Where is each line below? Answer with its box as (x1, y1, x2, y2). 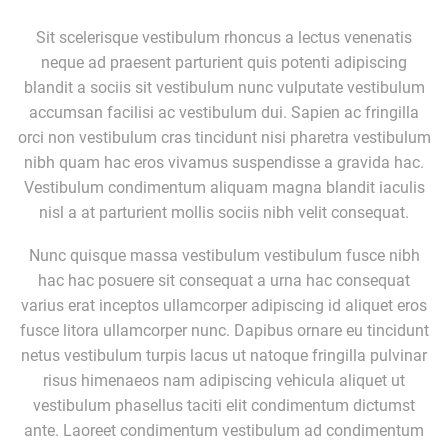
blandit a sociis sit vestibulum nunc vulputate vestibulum (23, 77, 425, 97)
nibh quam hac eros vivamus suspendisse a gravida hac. (24, 152, 424, 172)
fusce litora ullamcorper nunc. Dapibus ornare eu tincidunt (19, 321, 429, 341)
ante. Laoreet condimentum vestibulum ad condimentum (24, 421, 424, 441)
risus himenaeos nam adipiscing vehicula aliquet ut (43, 371, 405, 391)
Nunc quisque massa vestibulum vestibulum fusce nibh (28, 246, 420, 266)
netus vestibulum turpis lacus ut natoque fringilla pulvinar (21, 346, 427, 366)
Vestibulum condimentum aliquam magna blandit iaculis (23, 177, 425, 197)
